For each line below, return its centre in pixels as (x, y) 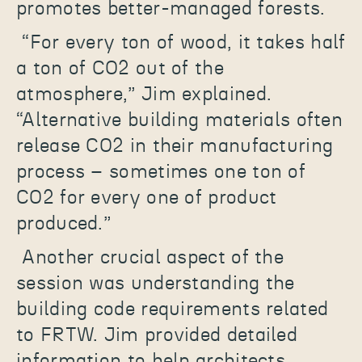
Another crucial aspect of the (153, 258)
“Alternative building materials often (180, 121)
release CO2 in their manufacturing (175, 147)
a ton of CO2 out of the (120, 69)
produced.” (64, 224)
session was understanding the (156, 284)
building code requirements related (173, 310)
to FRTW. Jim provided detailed (157, 336)
